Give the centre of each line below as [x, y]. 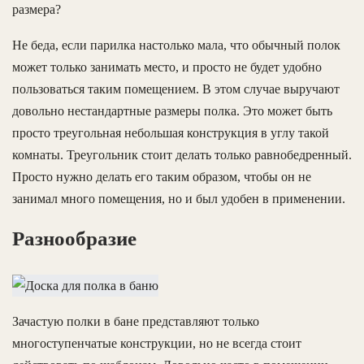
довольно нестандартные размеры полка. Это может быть [172, 110]
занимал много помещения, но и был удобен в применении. [179, 198]
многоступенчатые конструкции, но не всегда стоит [157, 344]
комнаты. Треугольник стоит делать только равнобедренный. [182, 154]
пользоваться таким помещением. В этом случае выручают [176, 89]
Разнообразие [74, 238]
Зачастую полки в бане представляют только [136, 322]
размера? [37, 9]
